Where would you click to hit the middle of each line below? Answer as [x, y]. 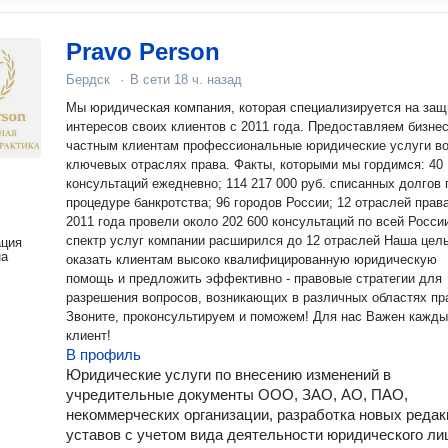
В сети [152, 79]
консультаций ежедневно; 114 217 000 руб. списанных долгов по [146, 183]
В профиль [103, 354]
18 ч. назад [208, 79]
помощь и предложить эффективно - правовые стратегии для [254, 278]
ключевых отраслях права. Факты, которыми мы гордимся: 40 [254, 164]
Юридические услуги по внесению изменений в [228, 374]
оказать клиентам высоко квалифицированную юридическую [251, 259]
